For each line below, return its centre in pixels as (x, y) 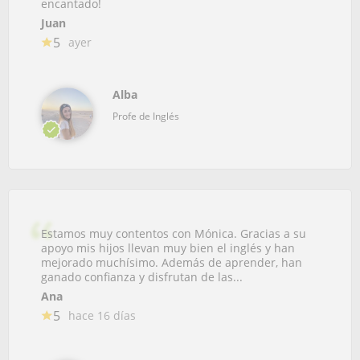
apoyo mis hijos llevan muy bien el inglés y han (168, 247)
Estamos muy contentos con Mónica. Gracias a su (174, 233)
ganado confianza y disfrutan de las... (142, 276)
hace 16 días (102, 315)
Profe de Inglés (146, 116)
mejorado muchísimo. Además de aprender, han (172, 262)
